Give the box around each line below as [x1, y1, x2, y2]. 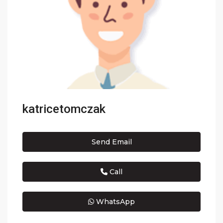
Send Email [91, 137, 132, 147]
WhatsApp [94, 197, 135, 207]
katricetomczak [22, 102, 106, 116]
